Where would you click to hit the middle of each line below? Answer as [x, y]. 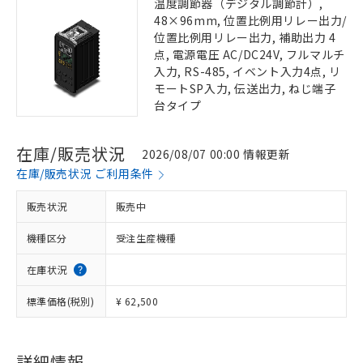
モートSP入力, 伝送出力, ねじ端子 [245, 88]
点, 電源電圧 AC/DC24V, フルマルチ [250, 54]
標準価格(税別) [61, 301]
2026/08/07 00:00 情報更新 [216, 154]
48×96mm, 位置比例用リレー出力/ [251, 20]
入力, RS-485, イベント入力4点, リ [248, 71]
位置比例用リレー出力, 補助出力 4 [245, 37]
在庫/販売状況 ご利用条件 [85, 173]
